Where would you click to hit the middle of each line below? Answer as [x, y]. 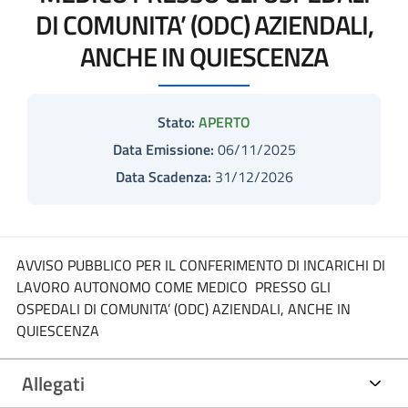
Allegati [53, 383]
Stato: [176, 122]
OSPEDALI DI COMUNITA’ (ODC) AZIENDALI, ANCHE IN [183, 308]
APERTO [224, 122]
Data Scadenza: [163, 176]
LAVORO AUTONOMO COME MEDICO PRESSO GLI [173, 286]
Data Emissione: [163, 149]
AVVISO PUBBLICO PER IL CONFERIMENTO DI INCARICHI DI [200, 265]
